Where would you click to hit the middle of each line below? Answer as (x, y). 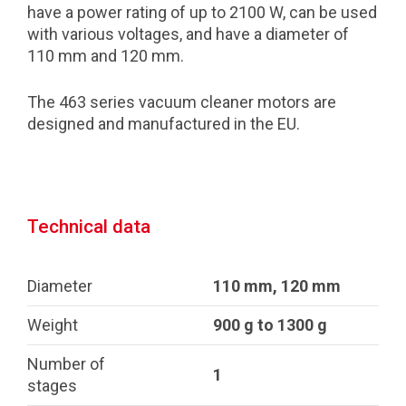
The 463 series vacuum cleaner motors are (182, 102)
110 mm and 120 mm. (106, 56)
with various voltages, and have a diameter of (188, 34)
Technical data (89, 226)
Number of (66, 364)
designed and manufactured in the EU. (164, 124)
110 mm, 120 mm (277, 286)
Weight (53, 325)
